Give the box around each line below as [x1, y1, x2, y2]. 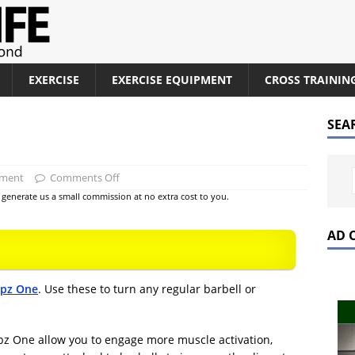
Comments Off [50, 170, 120, 185]
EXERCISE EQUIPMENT [112, 72, 232, 87]
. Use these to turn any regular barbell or [38, 281, 256, 296]
